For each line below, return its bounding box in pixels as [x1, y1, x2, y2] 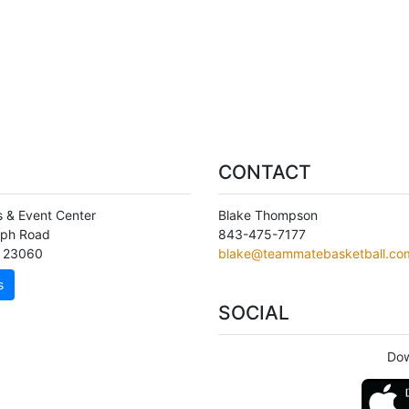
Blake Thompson [218, 207, 318, 223]
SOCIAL [218, 301, 289, 324]
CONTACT [218, 160, 311, 184]
